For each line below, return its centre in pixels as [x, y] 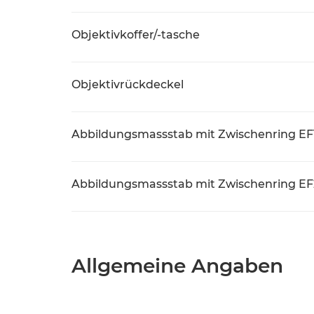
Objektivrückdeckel [128, 84]
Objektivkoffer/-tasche [136, 35]
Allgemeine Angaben [177, 266]
